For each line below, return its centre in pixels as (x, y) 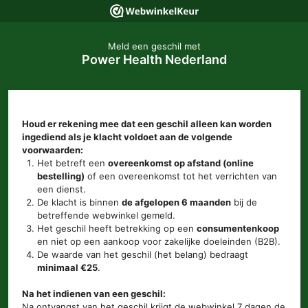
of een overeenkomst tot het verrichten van (181, 176)
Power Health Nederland (154, 59)
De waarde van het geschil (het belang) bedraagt (143, 254)
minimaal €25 (68, 267)
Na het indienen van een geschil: (93, 293)
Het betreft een (73, 163)
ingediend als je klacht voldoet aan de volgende (127, 136)
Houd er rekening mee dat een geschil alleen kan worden (146, 123)
